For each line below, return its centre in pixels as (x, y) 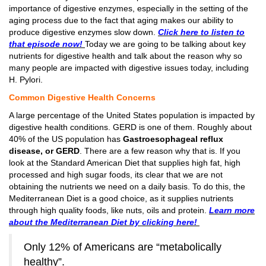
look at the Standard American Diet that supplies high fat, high (125, 163)
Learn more (232, 210)
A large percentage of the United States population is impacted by (132, 115)
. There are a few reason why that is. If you (160, 151)
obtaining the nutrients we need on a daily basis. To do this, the (127, 186)
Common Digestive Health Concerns (83, 97)
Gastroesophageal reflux (173, 139)
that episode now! (46, 44)
